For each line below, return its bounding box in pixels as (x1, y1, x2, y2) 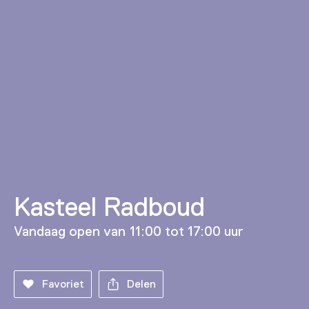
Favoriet (42, 278, 84, 291)
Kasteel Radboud (14, 192, 206, 222)
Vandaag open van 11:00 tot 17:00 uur (14, 223, 244, 239)
